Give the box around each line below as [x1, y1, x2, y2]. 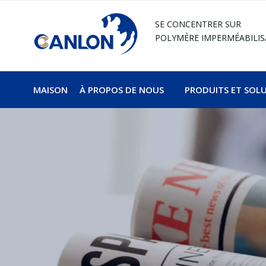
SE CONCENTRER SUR [154, 18, 241, 30]
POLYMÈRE [154, 32, 201, 43]
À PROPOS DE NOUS [79, 83, 164, 96]
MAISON [33, 83, 68, 96]
